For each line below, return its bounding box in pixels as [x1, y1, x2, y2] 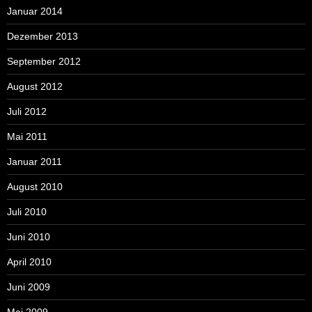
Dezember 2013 [7, 30, 78, 42]
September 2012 [7, 55, 81, 67]
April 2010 [7, 256, 52, 267]
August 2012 [7, 80, 63, 92]
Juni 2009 [7, 281, 50, 292]
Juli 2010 [7, 205, 47, 217]
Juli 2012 [7, 105, 47, 117]
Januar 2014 [7, 5, 63, 17]
